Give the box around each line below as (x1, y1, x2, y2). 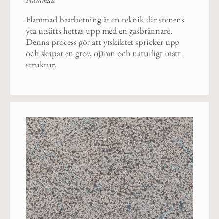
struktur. (25, 58, 57, 71)
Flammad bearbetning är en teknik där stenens (25, 13, 184, 26)
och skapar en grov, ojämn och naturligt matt (25, 47, 181, 60)
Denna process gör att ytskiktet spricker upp (25, 36, 180, 48)
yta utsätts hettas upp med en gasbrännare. (25, 24, 172, 37)
